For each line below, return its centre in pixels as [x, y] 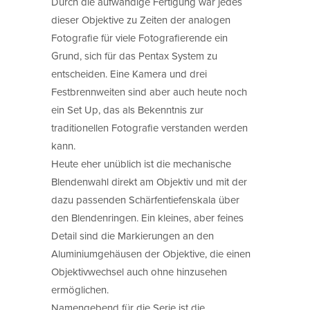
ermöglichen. [80, 289]
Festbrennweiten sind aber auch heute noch [149, 91]
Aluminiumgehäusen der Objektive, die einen [151, 253]
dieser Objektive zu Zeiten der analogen [141, 19]
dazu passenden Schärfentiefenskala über [145, 199]
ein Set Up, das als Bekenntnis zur [127, 109]
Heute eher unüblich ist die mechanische [141, 163]
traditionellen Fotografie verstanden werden [149, 127]
